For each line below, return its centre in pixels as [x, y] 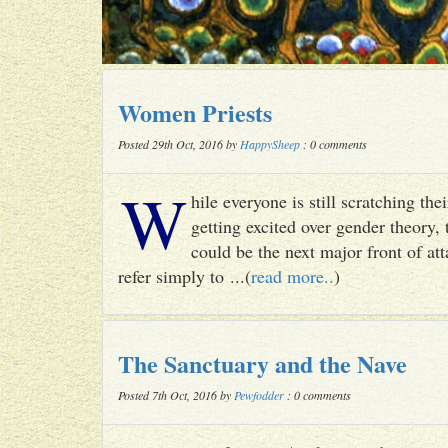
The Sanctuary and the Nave [262, 363]
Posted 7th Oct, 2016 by [176, 395]
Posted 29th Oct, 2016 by [179, 144]
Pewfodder [259, 395]
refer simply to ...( [184, 276]
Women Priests [195, 112]
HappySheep [270, 144]
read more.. [292, 276]
